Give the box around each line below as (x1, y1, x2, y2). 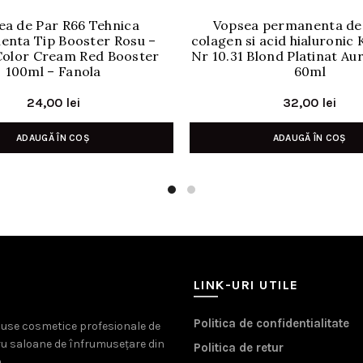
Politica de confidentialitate (193, 315, 349, 331)
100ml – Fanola (5, 62, 101, 79)
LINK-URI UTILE (193, 276, 299, 293)
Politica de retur (193, 340, 284, 355)
